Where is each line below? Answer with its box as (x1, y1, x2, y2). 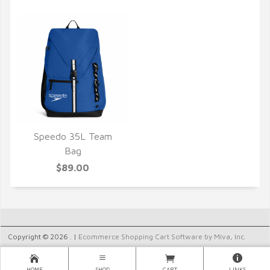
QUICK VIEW (41, 145, 104, 157)
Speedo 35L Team (33, 131, 112, 142)
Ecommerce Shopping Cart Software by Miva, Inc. (78, 232, 246, 241)
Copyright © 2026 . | (8, 232, 78, 241)
